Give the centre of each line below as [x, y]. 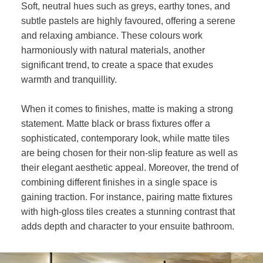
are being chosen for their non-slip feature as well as [129, 153]
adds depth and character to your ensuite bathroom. [127, 226]
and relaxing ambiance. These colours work [112, 36]
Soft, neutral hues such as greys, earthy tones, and [125, 6]
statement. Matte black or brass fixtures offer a [115, 124]
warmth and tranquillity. [70, 80]
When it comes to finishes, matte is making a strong [127, 109]
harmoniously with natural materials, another [113, 50]
